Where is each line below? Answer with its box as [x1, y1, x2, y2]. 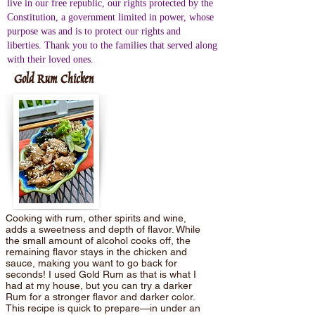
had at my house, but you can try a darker [6, 280, 192, 291]
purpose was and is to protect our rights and [7, 26, 181, 37]
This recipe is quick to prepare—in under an [6, 302, 200, 314]
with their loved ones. [7, 54, 94, 65]
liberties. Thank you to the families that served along [7, 40, 217, 51]
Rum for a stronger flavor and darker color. [6, 291, 195, 302]
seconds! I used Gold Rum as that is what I [6, 269, 196, 280]
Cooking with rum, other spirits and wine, [6, 212, 186, 224]
